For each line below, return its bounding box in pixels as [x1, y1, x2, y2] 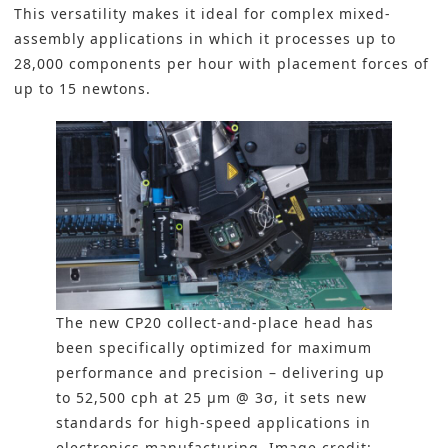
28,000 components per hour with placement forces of [14, 54, 429, 74]
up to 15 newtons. [14, 79, 151, 99]
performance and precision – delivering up [56, 363, 385, 383]
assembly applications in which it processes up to [14, 29, 396, 49]
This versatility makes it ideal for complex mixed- [14, 4, 391, 24]
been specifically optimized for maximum [56, 338, 372, 358]
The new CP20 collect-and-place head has [56, 313, 374, 333]
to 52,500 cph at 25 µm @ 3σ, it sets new [56, 388, 367, 408]
